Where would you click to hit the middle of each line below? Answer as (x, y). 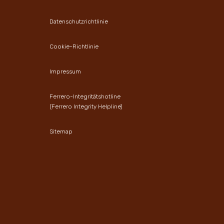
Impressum (65, 72)
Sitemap (61, 132)
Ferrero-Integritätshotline (85, 97)
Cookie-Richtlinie (74, 47)
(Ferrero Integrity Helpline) (86, 107)
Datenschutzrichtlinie (79, 21)
